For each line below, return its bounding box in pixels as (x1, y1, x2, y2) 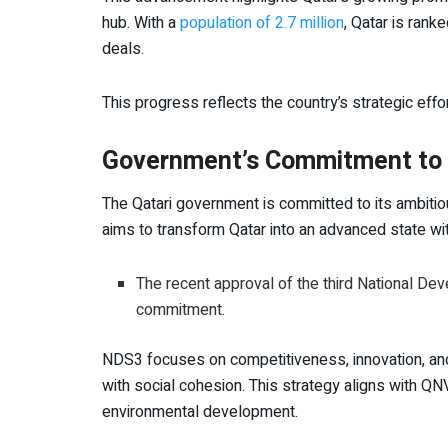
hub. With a (102, 10, 180, 35)
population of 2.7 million (180, 10, 344, 35)
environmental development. (102, 400, 298, 425)
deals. (102, 36, 144, 61)
